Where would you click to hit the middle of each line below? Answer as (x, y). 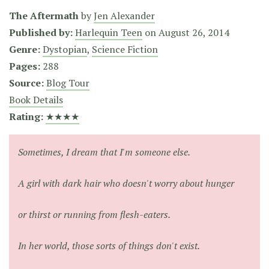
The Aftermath (44, 15)
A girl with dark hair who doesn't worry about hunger (126, 183)
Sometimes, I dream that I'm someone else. (104, 152)
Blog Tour (68, 83)
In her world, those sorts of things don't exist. (109, 245)
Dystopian (65, 49)
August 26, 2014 (194, 32)
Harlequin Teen (109, 32)
